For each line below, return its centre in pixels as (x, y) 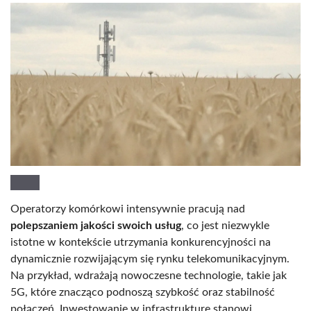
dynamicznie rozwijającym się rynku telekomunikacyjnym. (150, 259)
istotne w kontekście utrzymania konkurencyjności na (141, 242)
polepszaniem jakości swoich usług (96, 225)
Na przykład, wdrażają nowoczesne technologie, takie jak (149, 275)
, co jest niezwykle (225, 225)
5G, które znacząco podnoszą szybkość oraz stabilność (143, 292)
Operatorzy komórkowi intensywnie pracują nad (128, 209)
